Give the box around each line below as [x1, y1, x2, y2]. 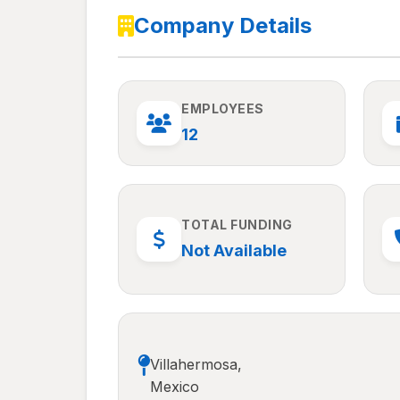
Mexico [150, 378, 199, 396]
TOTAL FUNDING [181, 217, 293, 232]
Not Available [181, 241, 287, 260]
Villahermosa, [150, 355, 242, 373]
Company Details [134, 12, 312, 38]
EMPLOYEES [181, 101, 264, 116]
